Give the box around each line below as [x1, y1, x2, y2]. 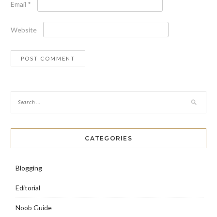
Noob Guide [15, 203, 52, 212]
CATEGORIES [85, 135, 132, 142]
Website [10, 26, 37, 34]
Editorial [15, 184, 40, 192]
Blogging [15, 164, 42, 172]
